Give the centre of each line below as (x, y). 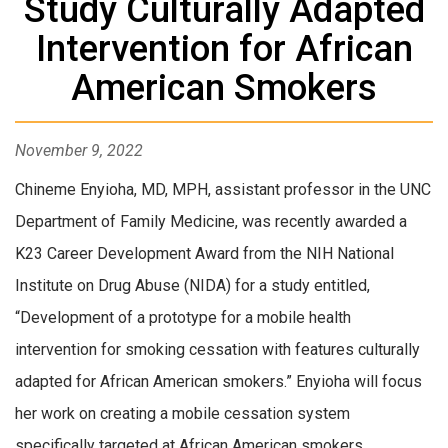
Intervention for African (224, 49)
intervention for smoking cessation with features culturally (217, 350)
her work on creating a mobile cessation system (182, 414)
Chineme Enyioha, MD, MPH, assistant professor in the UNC (223, 190)
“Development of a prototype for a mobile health (183, 318)
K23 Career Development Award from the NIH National (204, 254)
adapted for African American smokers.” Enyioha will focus (218, 382)
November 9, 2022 (79, 151)
